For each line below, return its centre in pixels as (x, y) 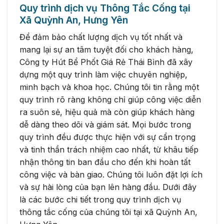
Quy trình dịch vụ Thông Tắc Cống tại (105, 8)
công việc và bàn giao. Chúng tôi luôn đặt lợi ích (111, 174)
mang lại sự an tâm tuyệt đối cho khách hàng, (106, 49)
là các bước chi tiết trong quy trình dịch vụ (100, 199)
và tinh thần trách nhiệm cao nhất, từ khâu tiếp (109, 149)
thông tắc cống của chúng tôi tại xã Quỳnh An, (108, 212)
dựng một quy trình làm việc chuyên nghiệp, (103, 74)
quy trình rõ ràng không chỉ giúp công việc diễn (110, 99)
